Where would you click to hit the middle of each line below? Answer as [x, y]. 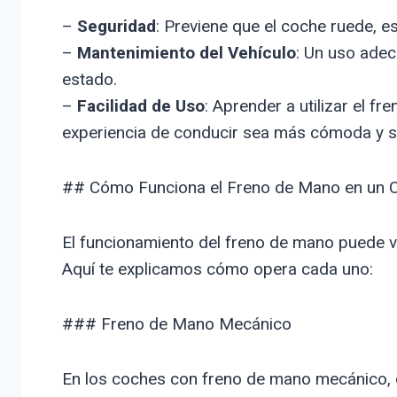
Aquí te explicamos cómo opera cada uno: [217, 269]
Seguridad [116, 26]
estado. [89, 79]
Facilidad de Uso [140, 105]
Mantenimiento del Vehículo [186, 52]
